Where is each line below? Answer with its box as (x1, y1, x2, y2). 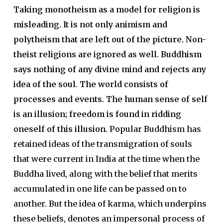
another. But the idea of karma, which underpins (13, 199, 207, 209)
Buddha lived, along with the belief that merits (13, 169, 198, 179)
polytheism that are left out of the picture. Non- (13, 34, 206, 44)
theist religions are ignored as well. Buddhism (13, 49, 202, 59)
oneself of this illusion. (13, 124, 108, 134)
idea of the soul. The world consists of (13, 79, 168, 89)
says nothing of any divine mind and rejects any (13, 64, 206, 74)
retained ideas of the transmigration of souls (13, 139, 192, 149)
